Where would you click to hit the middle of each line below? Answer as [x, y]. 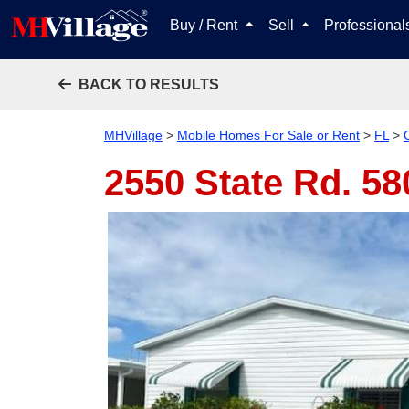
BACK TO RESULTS [149, 84]
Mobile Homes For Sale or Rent [268, 135]
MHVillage [133, 135]
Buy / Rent [205, 25]
